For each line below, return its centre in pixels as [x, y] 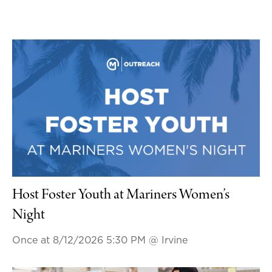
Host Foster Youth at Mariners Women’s [121, 196]
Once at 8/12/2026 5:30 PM [80, 241]
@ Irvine [168, 241]
